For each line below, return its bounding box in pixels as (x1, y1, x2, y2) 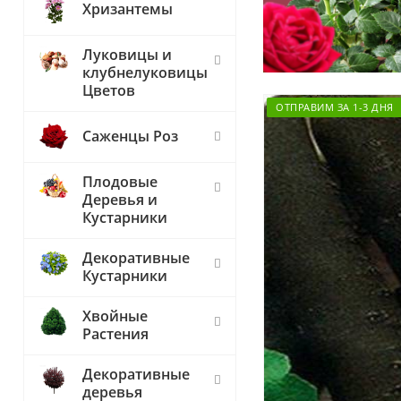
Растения (82, 324, 149, 344)
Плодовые (82, 172, 158, 192)
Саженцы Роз (82, 126, 178, 146)
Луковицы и (82, 45, 172, 64)
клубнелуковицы (82, 63, 208, 82)
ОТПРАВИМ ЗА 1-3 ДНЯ (276, 99, 394, 114)
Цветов (82, 81, 135, 100)
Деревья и (82, 190, 158, 209)
